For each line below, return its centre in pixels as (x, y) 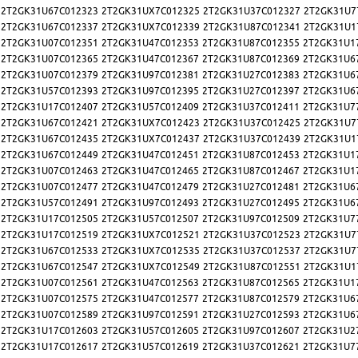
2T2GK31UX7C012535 (151, 251)
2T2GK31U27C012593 (251, 315)
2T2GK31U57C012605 (150, 331)
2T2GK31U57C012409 (150, 107)
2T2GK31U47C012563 (150, 283)
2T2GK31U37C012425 (252, 123)
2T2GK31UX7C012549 (151, 267)
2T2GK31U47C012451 (150, 155)
